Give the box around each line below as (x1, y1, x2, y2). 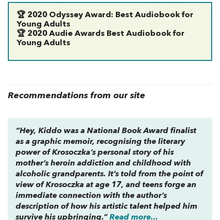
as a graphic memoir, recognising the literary (16, 137, 185, 146)
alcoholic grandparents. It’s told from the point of (16, 170, 203, 178)
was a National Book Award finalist (62, 127, 196, 135)
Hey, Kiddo (20, 127, 62, 135)
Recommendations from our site (8, 91, 145, 100)
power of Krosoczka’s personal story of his (16, 148, 174, 157)
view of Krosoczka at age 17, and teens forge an (16, 181, 196, 189)
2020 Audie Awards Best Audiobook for (27, 29, 185, 38)
